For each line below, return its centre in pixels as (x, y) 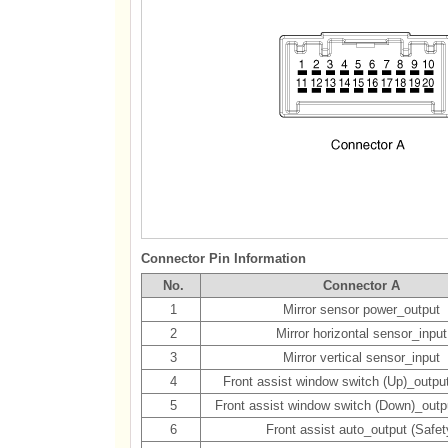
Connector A (361, 285)
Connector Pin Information (223, 258)
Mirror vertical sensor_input (361, 357)
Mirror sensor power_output (361, 309)
